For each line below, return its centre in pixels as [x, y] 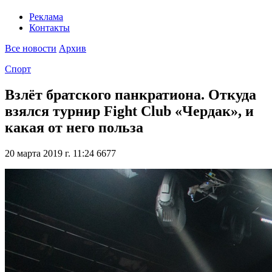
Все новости [31, 49]
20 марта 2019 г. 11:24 [49, 154]
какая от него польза [74, 128]
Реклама [46, 17]
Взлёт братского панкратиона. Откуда [131, 95]
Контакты [49, 28]
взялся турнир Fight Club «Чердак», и [129, 111]
